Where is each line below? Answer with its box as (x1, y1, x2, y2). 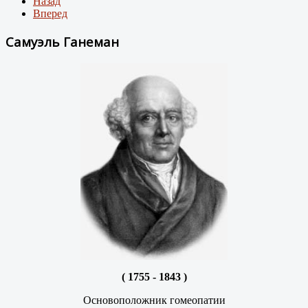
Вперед (33, 8, 67, 20)
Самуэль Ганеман (5, 32, 119, 50)
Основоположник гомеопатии (82, 294, 225, 306)
